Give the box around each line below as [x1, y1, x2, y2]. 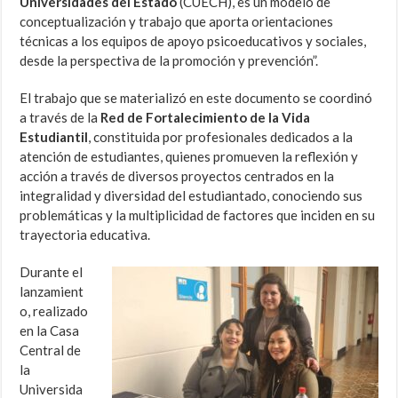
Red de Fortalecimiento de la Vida [100, 109, 311, 126]
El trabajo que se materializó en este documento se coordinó [20, 90, 373, 107]
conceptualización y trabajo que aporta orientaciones [20, 13, 334, 30]
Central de [20, 342, 82, 359]
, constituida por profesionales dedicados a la [88, 129, 354, 146]
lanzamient [20, 283, 84, 300]
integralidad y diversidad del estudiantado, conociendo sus [20, 187, 363, 204]
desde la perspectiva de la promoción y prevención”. [20, 52, 319, 69]
